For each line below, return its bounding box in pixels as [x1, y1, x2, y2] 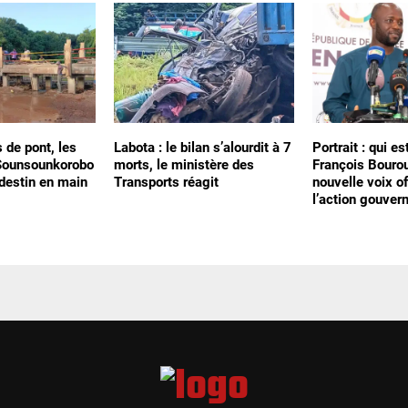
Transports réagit [113, 173, 219, 190]
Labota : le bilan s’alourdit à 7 [113, 138, 291, 156]
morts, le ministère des [113, 156, 254, 173]
